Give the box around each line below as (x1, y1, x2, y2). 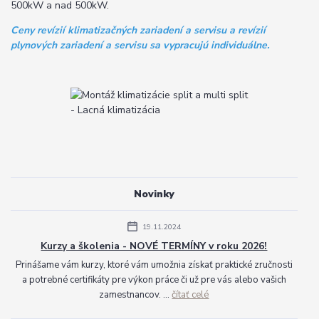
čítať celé (172, 288, 209, 302)
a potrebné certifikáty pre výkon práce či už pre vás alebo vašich (21, 273, 286, 287)
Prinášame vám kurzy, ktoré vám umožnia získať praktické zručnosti (15, 258, 293, 272)
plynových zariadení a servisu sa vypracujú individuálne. (11, 38, 269, 52)
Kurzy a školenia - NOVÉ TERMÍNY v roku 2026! (41, 239, 268, 253)
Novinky (133, 187, 174, 201)
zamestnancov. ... (99, 288, 172, 302)
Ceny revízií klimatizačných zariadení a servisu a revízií (11, 23, 266, 37)
